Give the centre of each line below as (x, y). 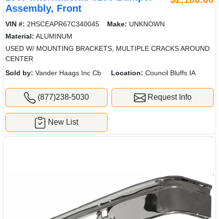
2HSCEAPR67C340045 (62, 24)
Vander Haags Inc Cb (67, 73)
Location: (127, 73)
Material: (20, 36)
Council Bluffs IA (169, 73)
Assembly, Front (44, 9)
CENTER (19, 59)
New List (63, 122)
